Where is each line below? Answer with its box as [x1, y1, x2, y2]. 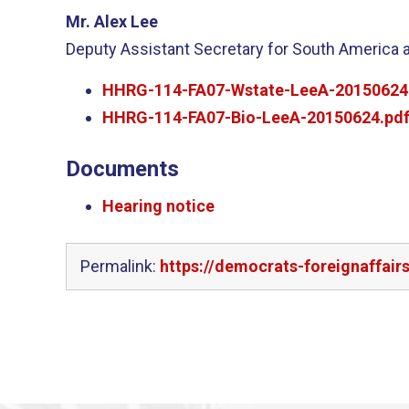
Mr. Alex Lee [66, 12, 158, 31]
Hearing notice [102, 196, 215, 215]
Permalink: [80, 256, 160, 276]
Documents [66, 155, 179, 182]
